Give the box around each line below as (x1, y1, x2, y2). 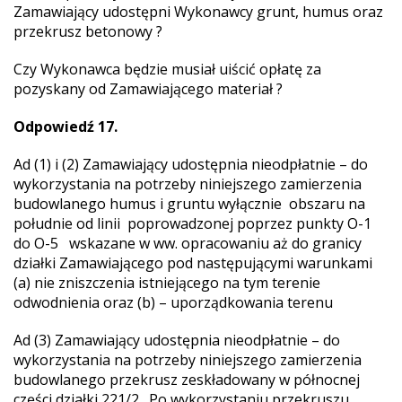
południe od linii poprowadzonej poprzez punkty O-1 (13, 214, 371, 233)
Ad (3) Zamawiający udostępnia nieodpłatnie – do (13, 330, 340, 350)
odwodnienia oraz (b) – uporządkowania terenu (13, 293, 333, 312)
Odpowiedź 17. (13, 117, 118, 136)
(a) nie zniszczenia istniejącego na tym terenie (13, 273, 320, 293)
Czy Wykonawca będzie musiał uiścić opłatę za (13, 59, 321, 79)
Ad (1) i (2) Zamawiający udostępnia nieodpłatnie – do (13, 154, 368, 174)
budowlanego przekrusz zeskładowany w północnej (13, 370, 360, 389)
